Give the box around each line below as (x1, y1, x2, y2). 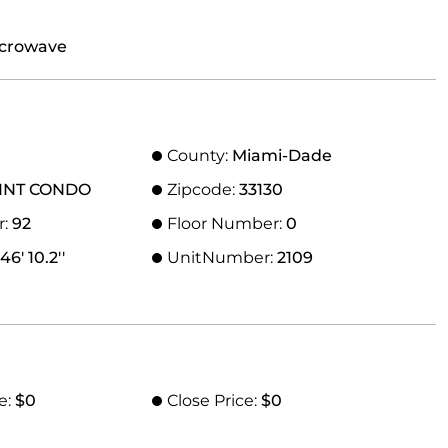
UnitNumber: (166, 248, 277, 267)
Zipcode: (166, 180, 239, 199)
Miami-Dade (231, 146, 332, 165)
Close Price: (166, 391, 261, 410)
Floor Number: (166, 214, 286, 233)
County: (166, 146, 232, 165)
